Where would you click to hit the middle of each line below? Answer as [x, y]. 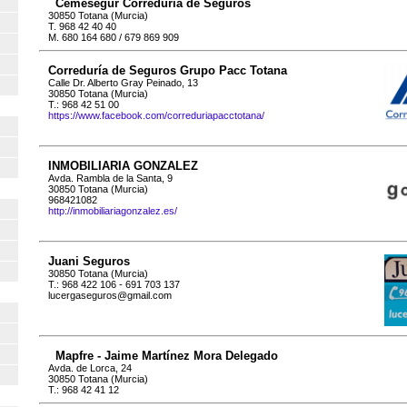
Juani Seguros [89, 261]
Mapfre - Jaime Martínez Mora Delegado [167, 356]
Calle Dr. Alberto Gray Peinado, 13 [123, 83]
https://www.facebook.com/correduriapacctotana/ [156, 116]
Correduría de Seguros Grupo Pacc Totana [168, 71]
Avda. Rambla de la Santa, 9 [110, 179]
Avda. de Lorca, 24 [90, 368]
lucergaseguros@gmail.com [110, 295]
